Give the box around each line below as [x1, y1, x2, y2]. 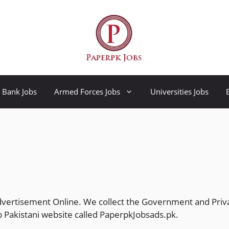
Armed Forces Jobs [54, 86, 120, 97]
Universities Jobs [150, 86, 209, 97]
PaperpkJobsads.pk [100, 209, 176, 220]
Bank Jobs [2, 86, 37, 97]
